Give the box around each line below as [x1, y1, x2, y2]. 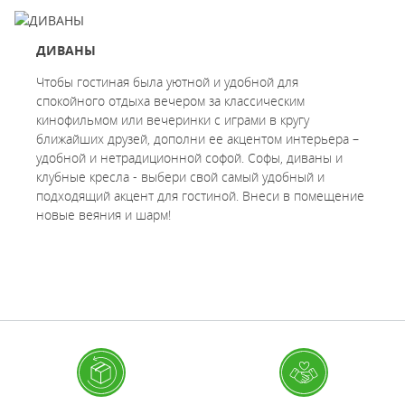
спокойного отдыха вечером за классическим [36, 92, 305, 110]
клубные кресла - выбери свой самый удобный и [36, 168, 325, 186]
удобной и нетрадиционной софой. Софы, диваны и [36, 149, 343, 167]
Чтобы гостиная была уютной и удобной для [36, 73, 298, 91]
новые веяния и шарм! [36, 206, 171, 224]
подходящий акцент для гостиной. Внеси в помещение [36, 187, 364, 205]
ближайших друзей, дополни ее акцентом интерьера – [36, 130, 359, 148]
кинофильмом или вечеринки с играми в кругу [36, 111, 309, 129]
